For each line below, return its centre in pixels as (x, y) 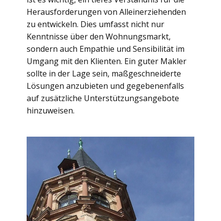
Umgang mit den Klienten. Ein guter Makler (107, 61)
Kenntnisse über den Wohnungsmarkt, (99, 37)
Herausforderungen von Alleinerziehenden (106, 12)
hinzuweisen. (51, 110)
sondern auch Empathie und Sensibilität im (106, 49)
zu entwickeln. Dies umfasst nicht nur (95, 24)
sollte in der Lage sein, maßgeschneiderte (104, 74)
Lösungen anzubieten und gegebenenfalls (105, 86)
